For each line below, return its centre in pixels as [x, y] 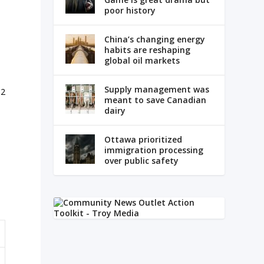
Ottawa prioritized [143, 139]
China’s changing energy [154, 39]
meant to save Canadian [155, 100]
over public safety [141, 160]
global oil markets [142, 60]
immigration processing [154, 150]
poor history [130, 10]
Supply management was [156, 89]
